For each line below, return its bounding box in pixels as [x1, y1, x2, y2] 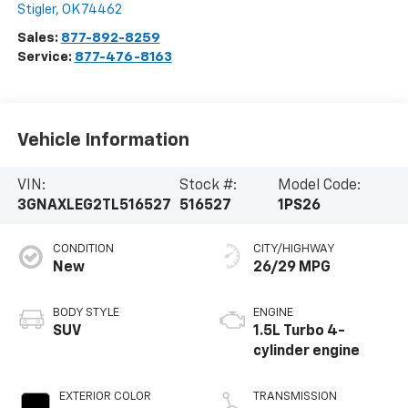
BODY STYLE [52, 306, 119, 319]
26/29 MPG [253, 260, 331, 275]
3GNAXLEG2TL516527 [16, 198, 171, 213]
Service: [16, 50, 75, 65]
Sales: [16, 31, 61, 46]
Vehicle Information [16, 130, 189, 149]
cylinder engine [253, 343, 360, 359]
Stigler [16, 3, 56, 17]
